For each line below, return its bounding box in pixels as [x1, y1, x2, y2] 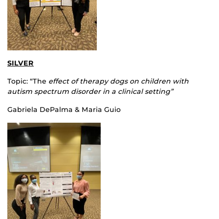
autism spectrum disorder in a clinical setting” [7, 87, 173, 96]
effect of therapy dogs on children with [46, 77, 189, 86]
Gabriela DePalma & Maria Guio [7, 105, 121, 114]
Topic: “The [7, 77, 46, 86]
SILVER [7, 59, 34, 68]
